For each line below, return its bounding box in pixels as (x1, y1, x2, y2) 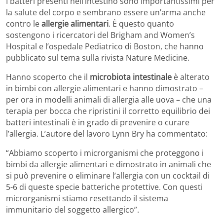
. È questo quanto (109, 18, 174, 30)
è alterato (174, 72, 210, 83)
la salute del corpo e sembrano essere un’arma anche (6, 7, 206, 18)
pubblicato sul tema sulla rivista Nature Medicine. (6, 52, 189, 64)
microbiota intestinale (90, 72, 174, 83)
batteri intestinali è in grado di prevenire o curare (6, 117, 189, 128)
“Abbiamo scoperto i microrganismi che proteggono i (6, 147, 204, 159)
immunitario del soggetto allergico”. (6, 204, 139, 216)
